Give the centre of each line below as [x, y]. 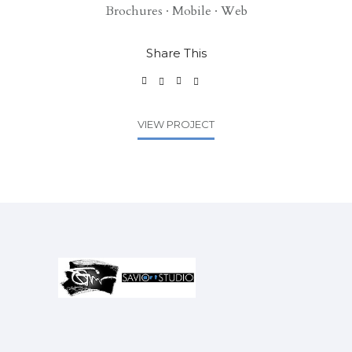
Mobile [191, 11]
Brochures [134, 11]
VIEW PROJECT [176, 124]
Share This [176, 53]
